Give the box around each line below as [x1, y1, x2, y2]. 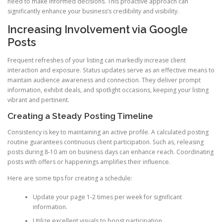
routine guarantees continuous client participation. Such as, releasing [7, 137, 204, 146]
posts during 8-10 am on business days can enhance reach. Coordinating [7, 147, 214, 156]
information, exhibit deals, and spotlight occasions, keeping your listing [7, 85, 209, 94]
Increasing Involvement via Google [7, 23, 188, 36]
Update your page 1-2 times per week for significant [32, 193, 182, 202]
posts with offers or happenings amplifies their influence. [7, 157, 170, 166]
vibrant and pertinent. [7, 95, 69, 104]
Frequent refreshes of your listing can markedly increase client [7, 55, 186, 64]
